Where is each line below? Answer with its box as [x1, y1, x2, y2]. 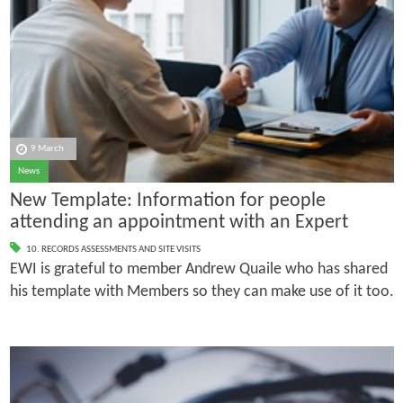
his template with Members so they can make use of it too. [9, 283, 394, 301]
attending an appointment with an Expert [9, 211, 348, 233]
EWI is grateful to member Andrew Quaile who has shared [9, 261, 388, 279]
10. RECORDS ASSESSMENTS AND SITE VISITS [25, 245, 201, 255]
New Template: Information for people [9, 190, 326, 211]
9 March [31, 144, 65, 155]
